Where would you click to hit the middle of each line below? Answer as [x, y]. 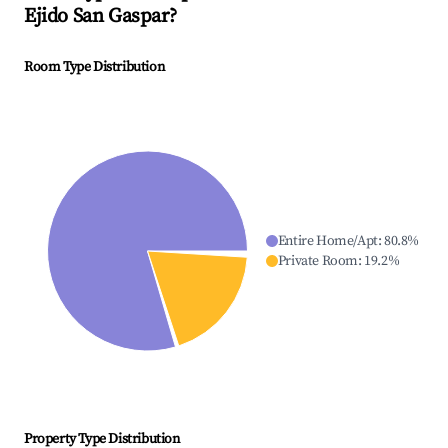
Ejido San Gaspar [96, 17]
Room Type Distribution [94, 67]
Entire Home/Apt [327, 241]
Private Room [317, 261]
